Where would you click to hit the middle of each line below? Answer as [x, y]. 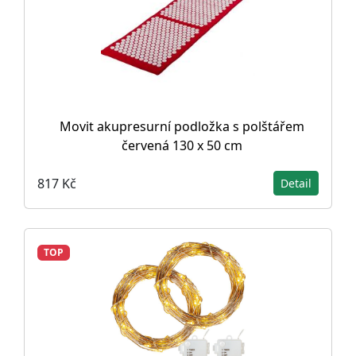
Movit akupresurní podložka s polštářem [182, 126]
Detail [296, 183]
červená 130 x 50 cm [182, 145]
